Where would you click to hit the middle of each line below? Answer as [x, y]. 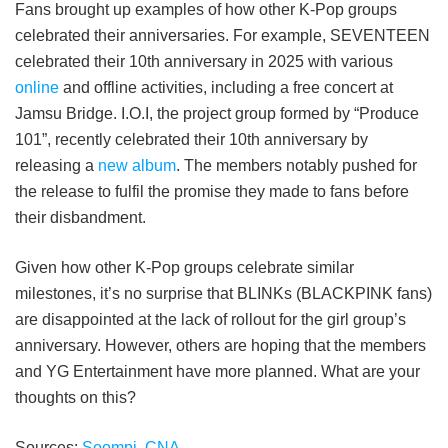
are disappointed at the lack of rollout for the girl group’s [210, 319]
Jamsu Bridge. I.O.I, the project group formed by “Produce [217, 113]
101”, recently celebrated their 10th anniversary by [191, 139]
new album [137, 165]
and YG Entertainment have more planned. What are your [217, 371]
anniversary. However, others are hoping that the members [220, 345]
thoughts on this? [75, 397]
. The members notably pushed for [296, 165]
